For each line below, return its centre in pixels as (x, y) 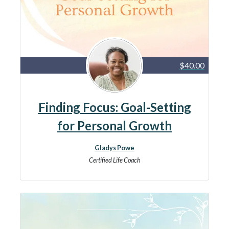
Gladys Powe (114, 148)
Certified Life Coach (114, 160)
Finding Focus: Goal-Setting (114, 107)
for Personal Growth (114, 125)
